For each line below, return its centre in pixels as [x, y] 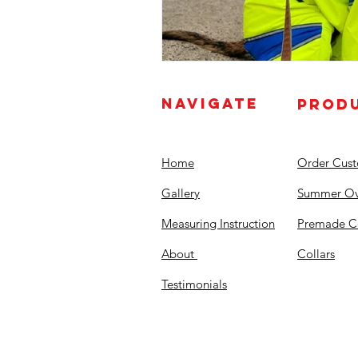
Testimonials [194, 284]
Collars [316, 253]
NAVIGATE [210, 103]
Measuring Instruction [218, 223]
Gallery [181, 193]
